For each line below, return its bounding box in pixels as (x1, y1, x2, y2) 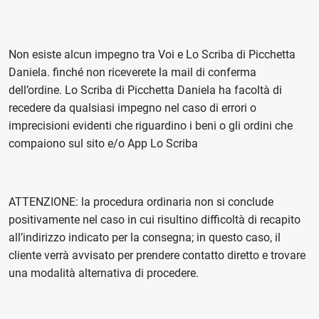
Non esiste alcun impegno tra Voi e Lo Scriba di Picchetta (9, 48, 296, 61)
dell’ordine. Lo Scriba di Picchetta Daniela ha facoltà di (9, 83, 282, 97)
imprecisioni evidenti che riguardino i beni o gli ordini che (9, 119, 293, 132)
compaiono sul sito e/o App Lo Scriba (9, 137, 198, 150)
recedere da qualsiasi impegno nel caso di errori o (9, 101, 256, 115)
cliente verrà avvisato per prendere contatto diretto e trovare (9, 249, 305, 262)
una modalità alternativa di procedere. (9, 266, 199, 280)
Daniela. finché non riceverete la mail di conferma (9, 66, 256, 79)
